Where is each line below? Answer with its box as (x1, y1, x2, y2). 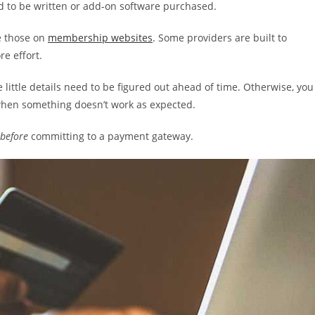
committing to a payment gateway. (28, 129, 193, 143)
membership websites (48, 31, 153, 44)
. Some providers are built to (153, 31, 287, 44)
